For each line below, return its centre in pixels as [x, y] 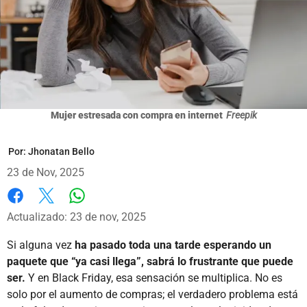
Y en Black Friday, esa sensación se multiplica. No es [154, 278]
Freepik [241, 115]
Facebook [30, 210]
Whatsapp [101, 209]
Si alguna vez [41, 245]
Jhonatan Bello [61, 151]
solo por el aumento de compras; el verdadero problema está [152, 294]
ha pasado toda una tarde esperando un [173, 245]
